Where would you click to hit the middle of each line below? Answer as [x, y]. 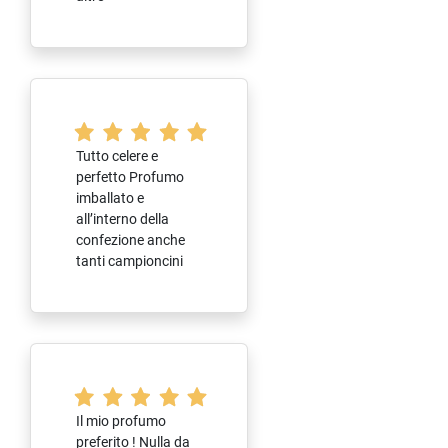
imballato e [110, 197]
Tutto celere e [117, 155]
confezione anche [130, 239]
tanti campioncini [129, 260]
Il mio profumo [121, 420]
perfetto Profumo [130, 176]
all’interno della [122, 218]
